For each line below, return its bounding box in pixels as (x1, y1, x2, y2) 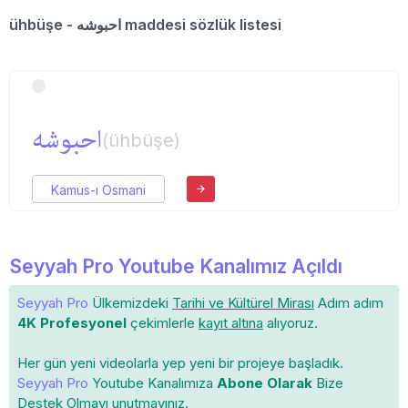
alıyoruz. (263, 314, 318, 331)
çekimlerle (127, 314, 199, 331)
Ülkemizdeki (88, 294, 172, 311)
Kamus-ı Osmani (51, 182, 146, 198)
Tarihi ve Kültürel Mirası (172, 294, 314, 311)
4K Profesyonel (17, 314, 127, 331)
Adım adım (314, 294, 383, 311)
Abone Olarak (217, 374, 312, 392)
